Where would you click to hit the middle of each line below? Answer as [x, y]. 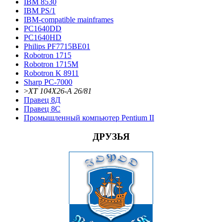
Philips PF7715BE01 [57, 46]
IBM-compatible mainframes [69, 19]
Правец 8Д [42, 100]
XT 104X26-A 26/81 [60, 91]
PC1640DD [43, 28]
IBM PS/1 [40, 10]
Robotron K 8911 [51, 73]
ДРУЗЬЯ [111, 137]
